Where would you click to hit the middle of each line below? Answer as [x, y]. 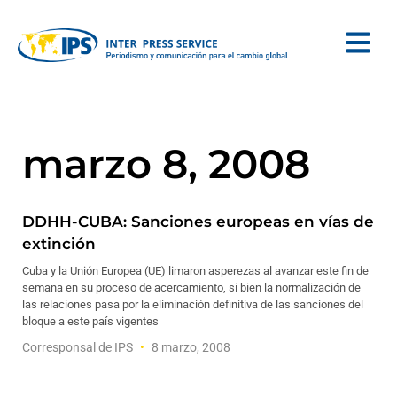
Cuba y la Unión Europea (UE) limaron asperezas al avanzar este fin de [195, 271]
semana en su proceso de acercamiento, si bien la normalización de [191, 288]
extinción [59, 244]
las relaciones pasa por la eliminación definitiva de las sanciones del [193, 304]
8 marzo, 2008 [190, 347]
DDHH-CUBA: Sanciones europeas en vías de [198, 222]
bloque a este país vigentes [90, 321]
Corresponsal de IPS [79, 347]
